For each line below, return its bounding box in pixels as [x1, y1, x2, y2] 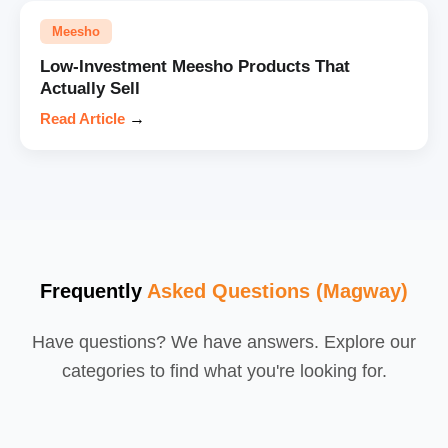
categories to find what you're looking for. [61, 360, 387, 381]
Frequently [40, 279, 147, 302]
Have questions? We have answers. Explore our [32, 331, 416, 352]
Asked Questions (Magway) [147, 279, 408, 302]
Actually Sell [40, 78, 140, 98]
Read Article [40, 109, 125, 127]
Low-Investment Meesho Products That [40, 56, 350, 76]
